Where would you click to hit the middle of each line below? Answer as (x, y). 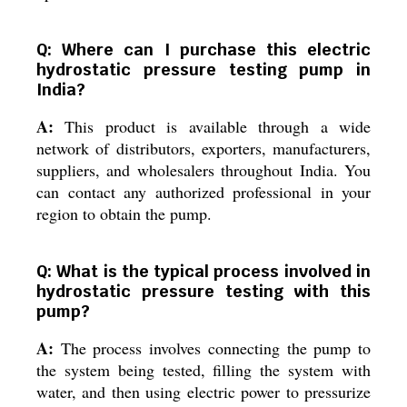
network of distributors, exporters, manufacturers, (203, 148)
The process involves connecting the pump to (212, 348)
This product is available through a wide (212, 126)
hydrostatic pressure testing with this (203, 291)
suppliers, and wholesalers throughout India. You (203, 170)
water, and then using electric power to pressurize (203, 392)
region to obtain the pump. (124, 213)
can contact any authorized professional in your (203, 192)
